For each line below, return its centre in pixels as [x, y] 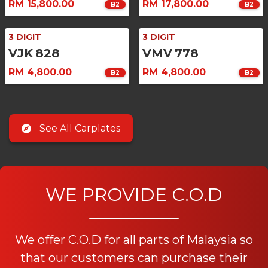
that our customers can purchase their [134, 258]
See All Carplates [80, 129]
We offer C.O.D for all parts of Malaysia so [134, 240]
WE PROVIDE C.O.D [134, 195]
